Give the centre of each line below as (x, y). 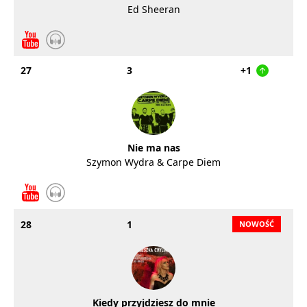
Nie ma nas (153, 148)
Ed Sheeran (153, 9)
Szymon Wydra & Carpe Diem (153, 162)
